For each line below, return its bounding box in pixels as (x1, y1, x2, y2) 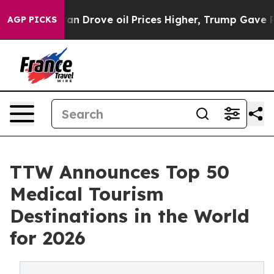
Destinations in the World (10, 204, 250, 228)
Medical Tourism (10, 182, 164, 206)
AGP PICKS (7, 14, 57, 25)
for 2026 (10, 226, 86, 250)
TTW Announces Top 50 (10, 160, 229, 183)
